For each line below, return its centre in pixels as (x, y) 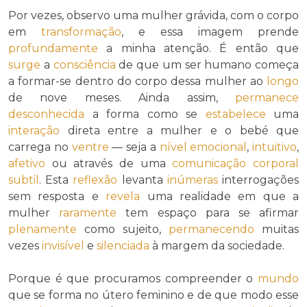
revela (123, 196)
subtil (24, 180)
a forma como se (145, 114)
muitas (277, 229)
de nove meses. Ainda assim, (122, 97)
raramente (88, 212)
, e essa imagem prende (210, 32)
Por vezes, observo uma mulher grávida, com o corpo (153, 15)
